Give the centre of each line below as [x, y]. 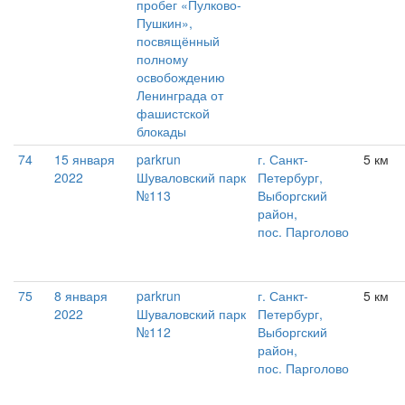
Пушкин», [165, 23]
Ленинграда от [180, 95]
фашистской [173, 113]
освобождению [181, 77]
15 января [85, 160]
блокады [161, 132]
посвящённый [178, 41]
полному [162, 59]
